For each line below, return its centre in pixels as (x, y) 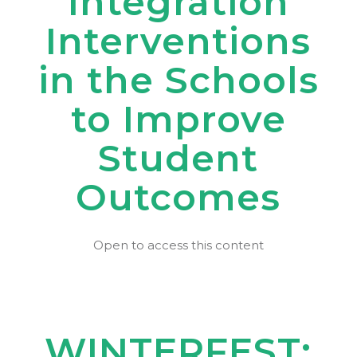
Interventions (178, 41)
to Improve (178, 119)
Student (178, 158)
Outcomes (178, 197)
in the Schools (178, 80)
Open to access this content (178, 245)
